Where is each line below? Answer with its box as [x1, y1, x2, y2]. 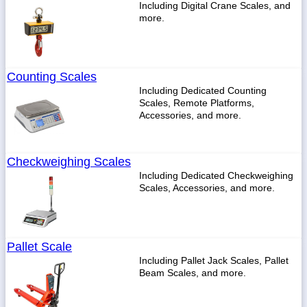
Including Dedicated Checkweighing [139, 170, 293, 181]
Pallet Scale [7, 240, 72, 254]
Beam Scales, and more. [139, 267, 246, 278]
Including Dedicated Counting [139, 85, 267, 96]
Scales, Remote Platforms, [139, 97, 254, 108]
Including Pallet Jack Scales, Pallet [139, 255, 288, 266]
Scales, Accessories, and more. [139, 182, 275, 193]
